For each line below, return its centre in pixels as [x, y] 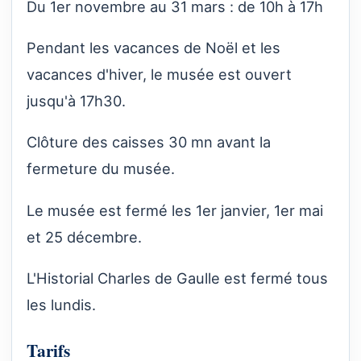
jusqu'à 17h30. [76, 101]
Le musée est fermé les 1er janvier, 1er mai [175, 210]
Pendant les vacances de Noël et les [154, 48]
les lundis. [61, 304]
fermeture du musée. [101, 169]
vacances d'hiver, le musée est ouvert [159, 75]
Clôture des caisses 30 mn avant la [149, 142]
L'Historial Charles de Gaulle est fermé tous [177, 278]
